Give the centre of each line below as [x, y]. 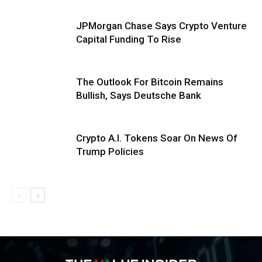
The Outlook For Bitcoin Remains [150, 82]
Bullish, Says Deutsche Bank [139, 95]
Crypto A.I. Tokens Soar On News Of [157, 138]
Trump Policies [110, 151]
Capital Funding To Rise [132, 39]
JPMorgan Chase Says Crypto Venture [161, 25]
